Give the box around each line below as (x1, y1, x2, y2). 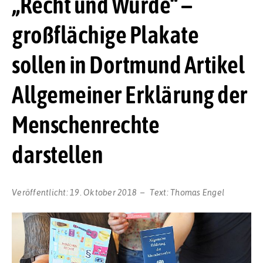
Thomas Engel (170, 187, 224, 198)
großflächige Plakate (12, 20, 198, 49)
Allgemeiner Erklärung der (12, 80, 248, 109)
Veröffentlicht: (12, 187, 70, 198)
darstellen (12, 140, 103, 168)
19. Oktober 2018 (70, 187, 137, 198)
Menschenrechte (12, 110, 159, 139)
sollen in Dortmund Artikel (12, 50, 244, 79)
